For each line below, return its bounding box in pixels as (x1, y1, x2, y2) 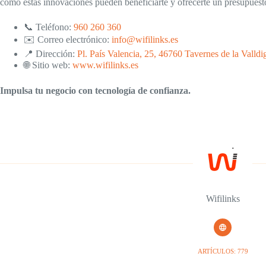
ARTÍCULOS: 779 (197, 248, 248, 255)
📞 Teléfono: (24, 22, 74, 33)
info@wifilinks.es (112, 34, 178, 45)
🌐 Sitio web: (24, 60, 72, 71)
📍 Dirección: (24, 49, 77, 59)
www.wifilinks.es (72, 60, 138, 71)
